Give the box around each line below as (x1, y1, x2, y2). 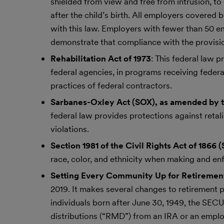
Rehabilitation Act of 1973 (50, 53, 151, 64)
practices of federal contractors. (50, 80, 172, 91)
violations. (50, 123, 89, 134)
